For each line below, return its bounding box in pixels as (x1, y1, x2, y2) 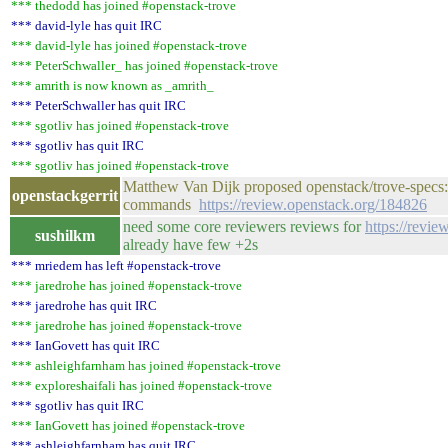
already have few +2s (123, 236, 258, 253)
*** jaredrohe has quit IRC (11, 298, 157, 313)
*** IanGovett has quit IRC (11, 338, 160, 353)
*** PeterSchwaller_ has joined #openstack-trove (11, 58, 278, 73)
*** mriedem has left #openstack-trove (11, 258, 221, 273)
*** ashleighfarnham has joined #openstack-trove (11, 358, 281, 373)
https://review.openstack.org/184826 (199, 196, 427, 213)
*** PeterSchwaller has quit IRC (11, 98, 186, 113)
